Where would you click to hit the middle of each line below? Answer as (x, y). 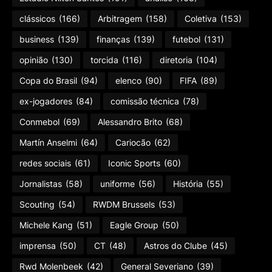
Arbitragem (120, 19)
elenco (128, 81)
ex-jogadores (46, 101)
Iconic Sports (134, 163)
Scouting (37, 205)
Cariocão (133, 143)
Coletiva (201, 19)
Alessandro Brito (130, 122)
